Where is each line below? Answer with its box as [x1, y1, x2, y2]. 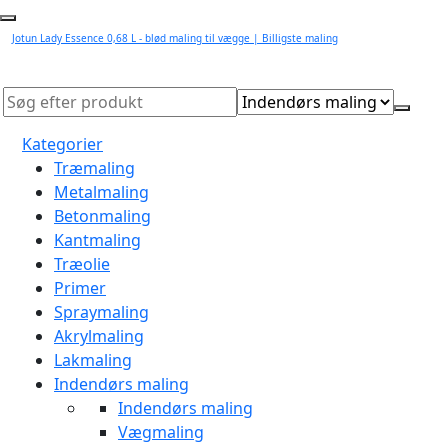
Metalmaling [54, 181, 149, 203]
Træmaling [54, 157, 135, 179]
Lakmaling [54, 349, 132, 371]
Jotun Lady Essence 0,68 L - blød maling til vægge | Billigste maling [12, 31, 338, 45]
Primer [54, 277, 106, 299]
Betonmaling [54, 205, 151, 227]
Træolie [54, 253, 110, 275]
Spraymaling [54, 301, 149, 323]
